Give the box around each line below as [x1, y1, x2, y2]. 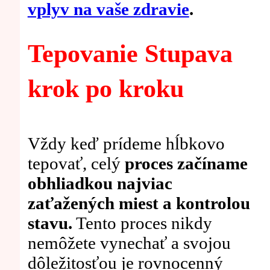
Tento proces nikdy [72, 213, 212, 233]
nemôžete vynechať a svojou [27, 233, 231, 253]
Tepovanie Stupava [27, 40, 233, 68]
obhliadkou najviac [27, 173, 172, 193]
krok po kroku [27, 75, 184, 103]
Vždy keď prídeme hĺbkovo [27, 133, 225, 153]
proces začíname [124, 153, 248, 173]
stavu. [27, 213, 72, 233]
